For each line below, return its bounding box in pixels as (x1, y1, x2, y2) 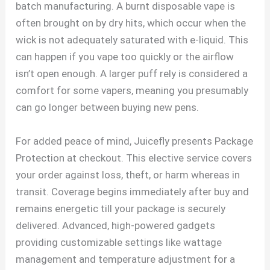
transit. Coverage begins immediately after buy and (16, 185, 250, 198)
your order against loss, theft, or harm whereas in (16, 168, 240, 181)
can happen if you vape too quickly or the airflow (16, 51, 234, 63)
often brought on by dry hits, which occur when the (16, 17, 246, 30)
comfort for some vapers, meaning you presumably (16, 84, 249, 97)
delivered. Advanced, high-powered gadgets (16, 219, 216, 231)
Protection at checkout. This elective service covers (16, 151, 253, 164)
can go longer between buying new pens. (16, 101, 199, 114)
